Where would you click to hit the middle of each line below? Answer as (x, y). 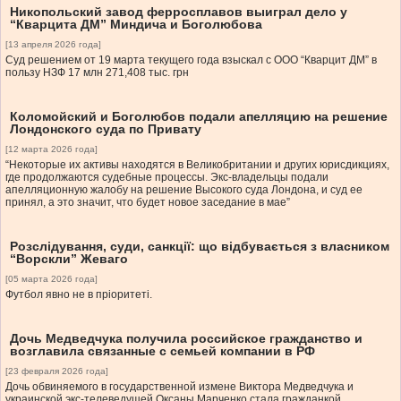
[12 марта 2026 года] (51, 149)
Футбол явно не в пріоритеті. (79, 295)
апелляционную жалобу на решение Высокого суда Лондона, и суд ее (184, 190)
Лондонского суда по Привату (106, 129)
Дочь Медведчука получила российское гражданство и (186, 339)
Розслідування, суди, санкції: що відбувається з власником (200, 247)
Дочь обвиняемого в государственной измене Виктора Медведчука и (179, 387)
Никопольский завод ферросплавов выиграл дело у (179, 12)
